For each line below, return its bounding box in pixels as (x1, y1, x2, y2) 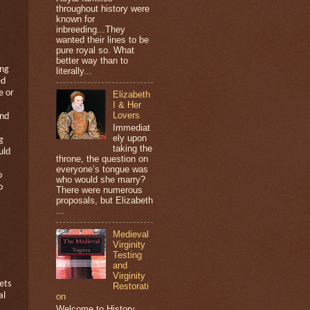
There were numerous (56, 184, 143, 195)
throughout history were (56, 3, 149, 15)
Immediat (113, 122, 151, 133)
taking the (113, 143, 153, 154)
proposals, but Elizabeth (56, 194, 153, 206)
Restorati (113, 280, 149, 291)
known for (56, 14, 95, 25)
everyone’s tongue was (56, 163, 148, 174)
